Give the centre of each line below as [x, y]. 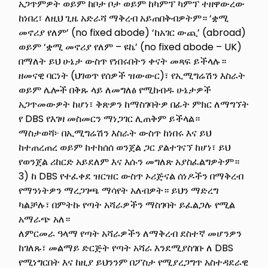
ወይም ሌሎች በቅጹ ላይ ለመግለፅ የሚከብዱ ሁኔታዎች [115, 90]
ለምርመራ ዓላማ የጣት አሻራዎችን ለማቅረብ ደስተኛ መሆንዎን [130, 233]
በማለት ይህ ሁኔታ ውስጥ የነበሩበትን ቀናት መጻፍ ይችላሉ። [123, 61]
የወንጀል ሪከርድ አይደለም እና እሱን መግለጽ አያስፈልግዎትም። [129, 162]
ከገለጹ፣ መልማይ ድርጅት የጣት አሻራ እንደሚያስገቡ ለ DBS [126, 248]
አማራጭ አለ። [45, 219]
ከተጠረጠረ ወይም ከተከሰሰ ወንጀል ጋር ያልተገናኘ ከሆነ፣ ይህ [125, 147]
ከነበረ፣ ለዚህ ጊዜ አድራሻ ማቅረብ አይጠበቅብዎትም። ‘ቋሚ [124, 18]
